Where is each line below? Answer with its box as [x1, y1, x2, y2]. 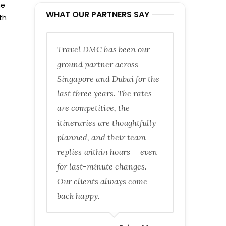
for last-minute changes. [57, 161, 147, 172]
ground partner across [57, 59, 138, 69]
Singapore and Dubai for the [57, 74, 159, 84]
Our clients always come [57, 176, 147, 186]
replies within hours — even [57, 147, 157, 157]
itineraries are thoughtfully [57, 118, 156, 128]
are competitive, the [57, 103, 130, 113]
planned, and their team [57, 132, 146, 142]
